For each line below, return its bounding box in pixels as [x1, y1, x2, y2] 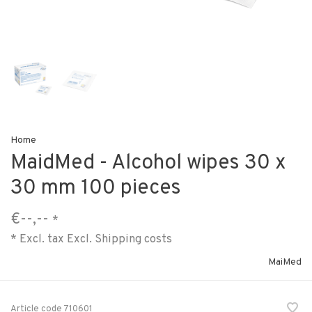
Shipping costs [95, 232, 172, 247]
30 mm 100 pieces [10, 175, 181, 201]
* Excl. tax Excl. [10, 232, 95, 247]
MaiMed [268, 256, 302, 268]
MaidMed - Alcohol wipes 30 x [10, 150, 286, 176]
